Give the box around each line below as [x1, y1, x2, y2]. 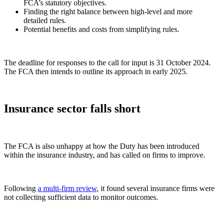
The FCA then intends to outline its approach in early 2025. [4, 67, 188, 76]
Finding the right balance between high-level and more [24, 7, 192, 16]
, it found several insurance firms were [97, 184, 215, 193]
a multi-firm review [38, 184, 97, 193]
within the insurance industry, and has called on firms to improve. [4, 151, 205, 160]
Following [4, 184, 38, 193]
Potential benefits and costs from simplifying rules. [24, 25, 179, 33]
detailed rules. [24, 16, 66, 25]
